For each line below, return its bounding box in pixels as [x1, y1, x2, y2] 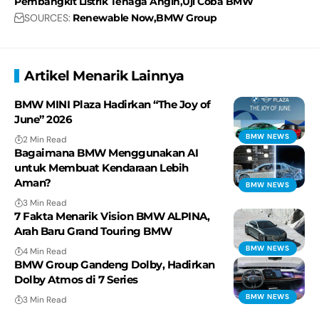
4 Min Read [23, 246, 67, 258]
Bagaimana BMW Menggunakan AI [14, 146, 198, 160]
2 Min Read [23, 134, 67, 146]
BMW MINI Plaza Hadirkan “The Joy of [14, 98, 211, 112]
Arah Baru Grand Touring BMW [14, 224, 172, 239]
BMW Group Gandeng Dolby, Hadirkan [14, 258, 215, 272]
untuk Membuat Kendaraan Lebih [14, 161, 189, 175]
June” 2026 [14, 113, 72, 127]
